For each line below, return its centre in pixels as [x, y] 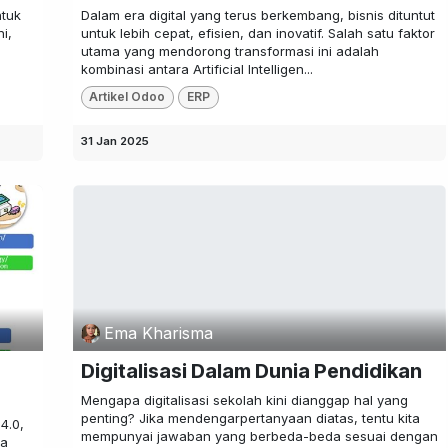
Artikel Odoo [127, 97]
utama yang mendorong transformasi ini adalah [229, 51]
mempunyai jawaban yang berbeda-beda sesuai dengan [259, 436]
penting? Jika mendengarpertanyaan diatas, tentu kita [250, 418]
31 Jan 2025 [114, 140]
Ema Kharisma [158, 333]
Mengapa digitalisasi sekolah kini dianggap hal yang [244, 400]
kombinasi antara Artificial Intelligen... [196, 69]
